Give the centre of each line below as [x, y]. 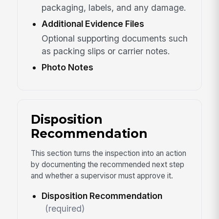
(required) [65, 209]
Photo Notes [67, 67]
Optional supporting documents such [114, 38]
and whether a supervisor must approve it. [102, 175]
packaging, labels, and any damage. [114, 7]
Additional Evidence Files [93, 23]
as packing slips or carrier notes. [106, 51]
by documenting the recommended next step [107, 164]
